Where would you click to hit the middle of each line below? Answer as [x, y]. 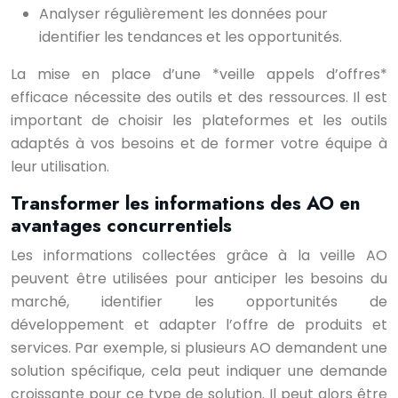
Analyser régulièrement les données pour [183, 14]
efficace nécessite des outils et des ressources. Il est [199, 97]
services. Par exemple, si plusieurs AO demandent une [199, 348]
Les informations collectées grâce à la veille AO [199, 255]
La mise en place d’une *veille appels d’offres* [199, 74]
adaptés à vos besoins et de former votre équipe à [199, 143]
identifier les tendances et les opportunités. [191, 37]
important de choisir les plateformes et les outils [199, 120]
